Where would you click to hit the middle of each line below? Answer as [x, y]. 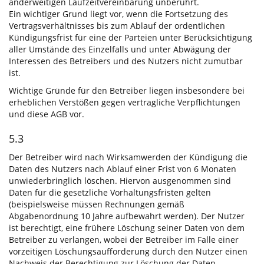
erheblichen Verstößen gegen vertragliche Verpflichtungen [125, 102]
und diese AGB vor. [47, 114]
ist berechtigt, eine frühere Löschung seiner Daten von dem [127, 228]
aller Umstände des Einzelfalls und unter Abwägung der [120, 49]
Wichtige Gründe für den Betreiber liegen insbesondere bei [127, 90]
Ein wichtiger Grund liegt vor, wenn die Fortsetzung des [118, 14]
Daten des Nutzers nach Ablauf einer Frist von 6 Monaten [123, 169]
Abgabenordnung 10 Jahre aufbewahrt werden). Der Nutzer [127, 216]
